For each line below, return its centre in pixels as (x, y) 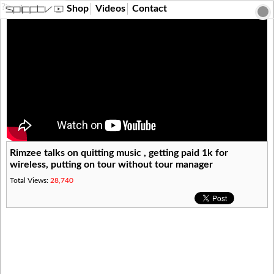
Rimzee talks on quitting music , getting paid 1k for (119, 153)
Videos (110, 9)
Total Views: (30, 180)
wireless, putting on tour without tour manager (112, 165)
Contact (150, 9)
